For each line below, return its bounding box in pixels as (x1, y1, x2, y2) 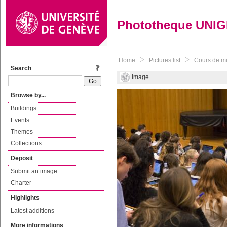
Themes (11, 128, 33, 135)
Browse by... (11, 92, 46, 99)
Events (11, 117, 29, 124)
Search (11, 65, 31, 72)
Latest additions (11, 207, 54, 214)
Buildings (11, 105, 36, 112)
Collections (11, 140, 42, 147)
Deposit (11, 155, 33, 162)
